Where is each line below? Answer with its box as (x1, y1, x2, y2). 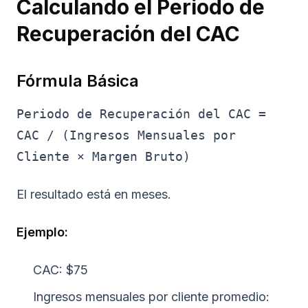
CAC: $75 (33, 263, 88, 278)
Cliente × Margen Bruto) (16, 149, 190, 164)
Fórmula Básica (16, 71, 139, 91)
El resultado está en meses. (16, 187, 171, 202)
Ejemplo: (16, 225, 68, 240)
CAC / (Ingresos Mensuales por (16, 128, 236, 143)
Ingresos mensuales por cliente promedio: (33, 289, 269, 305)
